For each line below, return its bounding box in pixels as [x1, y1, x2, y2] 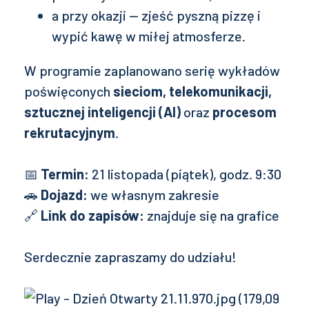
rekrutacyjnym [24, 124, 115, 141]
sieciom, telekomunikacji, [113, 83, 272, 99]
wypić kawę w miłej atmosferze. [52, 28, 246, 44]
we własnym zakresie [88, 186, 219, 203]
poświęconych [24, 83, 113, 99]
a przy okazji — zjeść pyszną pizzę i [52, 7, 261, 23]
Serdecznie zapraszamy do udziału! [24, 248, 237, 265]
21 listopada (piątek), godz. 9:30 [89, 166, 281, 182]
